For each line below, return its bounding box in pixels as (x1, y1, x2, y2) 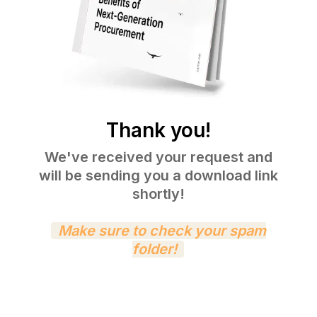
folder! (132, 241, 178, 258)
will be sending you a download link (38, 167, 278, 185)
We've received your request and (44, 149, 272, 166)
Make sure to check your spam (57, 222, 266, 240)
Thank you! (105, 118, 211, 143)
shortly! (132, 185, 185, 203)
